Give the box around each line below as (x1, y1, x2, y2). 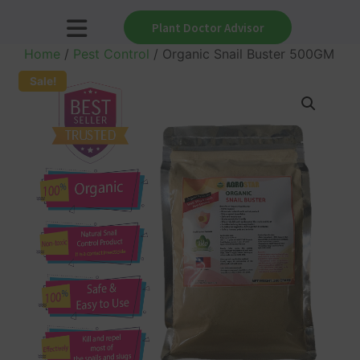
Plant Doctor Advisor (151, 20, 264, 35)
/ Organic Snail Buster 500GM (149, 46, 334, 62)
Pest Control (73, 46, 149, 62)
